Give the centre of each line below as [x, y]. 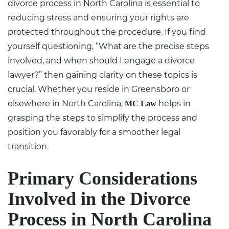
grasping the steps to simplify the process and [102, 118]
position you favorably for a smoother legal [94, 132]
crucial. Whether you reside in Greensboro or [99, 89]
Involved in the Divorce [99, 199]
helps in [174, 103]
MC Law [141, 103]
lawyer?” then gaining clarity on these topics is [102, 75]
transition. [28, 146]
